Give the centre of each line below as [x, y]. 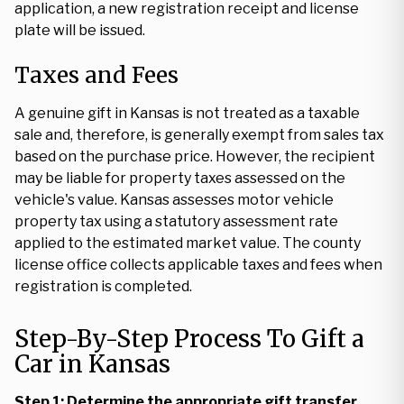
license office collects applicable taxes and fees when [198, 265]
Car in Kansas [92, 364]
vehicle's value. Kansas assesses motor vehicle [174, 200]
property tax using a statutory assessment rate [176, 221]
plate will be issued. [80, 30]
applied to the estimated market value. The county [188, 243]
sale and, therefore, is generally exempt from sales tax [199, 135]
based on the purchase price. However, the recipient [195, 156]
